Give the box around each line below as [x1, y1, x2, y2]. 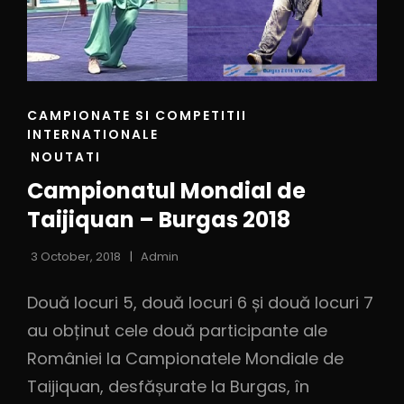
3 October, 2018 [31, 247, 121, 265]
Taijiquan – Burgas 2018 [27, 204, 290, 234]
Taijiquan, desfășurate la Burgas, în [27, 374, 309, 398]
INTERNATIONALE [27, 124, 159, 143]
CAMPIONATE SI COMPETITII [27, 106, 247, 124]
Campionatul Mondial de [27, 175, 306, 206]
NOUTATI [31, 147, 101, 166]
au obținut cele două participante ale [27, 318, 327, 342]
